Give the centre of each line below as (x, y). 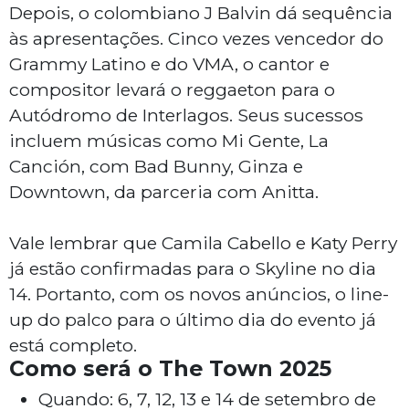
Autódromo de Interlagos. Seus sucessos (186, 115)
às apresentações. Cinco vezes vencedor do (196, 39)
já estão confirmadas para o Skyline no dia (193, 269)
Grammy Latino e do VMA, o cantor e (169, 64)
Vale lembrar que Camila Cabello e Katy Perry (203, 243)
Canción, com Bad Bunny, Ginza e (156, 167)
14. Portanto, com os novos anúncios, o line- (199, 294)
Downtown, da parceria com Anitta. (164, 192)
